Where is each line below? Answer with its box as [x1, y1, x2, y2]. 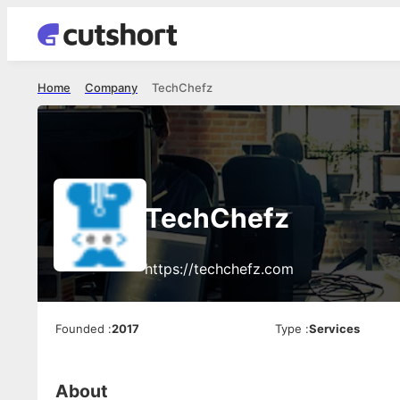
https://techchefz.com [145, 260, 294, 278]
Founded [55, 321, 104, 336]
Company [85, 80, 137, 95]
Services [309, 321, 361, 336]
